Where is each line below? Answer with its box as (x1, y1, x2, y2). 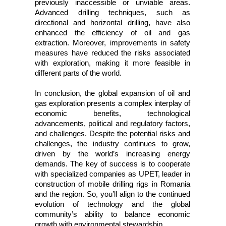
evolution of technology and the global (35, 200, 191, 208)
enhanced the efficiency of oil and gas (35, 28, 191, 37)
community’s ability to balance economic (35, 210, 191, 218)
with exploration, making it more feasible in (35, 59, 191, 67)
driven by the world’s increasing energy (35, 149, 191, 158)
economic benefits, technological (35, 109, 191, 118)
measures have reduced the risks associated (35, 48, 191, 57)
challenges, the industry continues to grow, (35, 139, 191, 148)
